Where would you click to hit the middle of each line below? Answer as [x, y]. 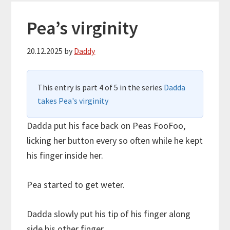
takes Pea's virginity [73, 100]
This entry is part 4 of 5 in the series [101, 87]
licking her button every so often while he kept [115, 140]
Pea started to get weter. [76, 184]
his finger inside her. [65, 155]
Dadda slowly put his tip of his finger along [109, 214]
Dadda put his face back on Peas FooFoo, [106, 125]
